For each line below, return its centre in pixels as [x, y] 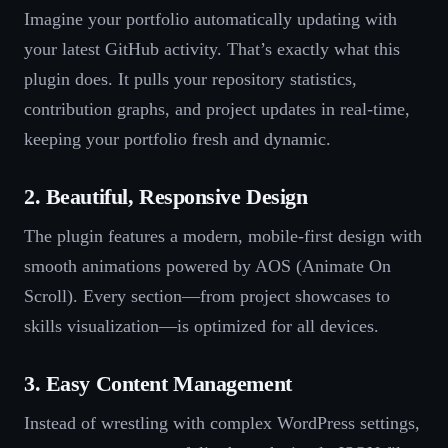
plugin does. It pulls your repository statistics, [190, 79]
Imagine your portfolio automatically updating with [210, 19]
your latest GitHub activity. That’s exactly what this [212, 49]
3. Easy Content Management [158, 384]
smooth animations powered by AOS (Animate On [207, 266]
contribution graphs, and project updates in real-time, [217, 109]
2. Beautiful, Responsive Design [166, 197]
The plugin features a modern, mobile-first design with [223, 236]
